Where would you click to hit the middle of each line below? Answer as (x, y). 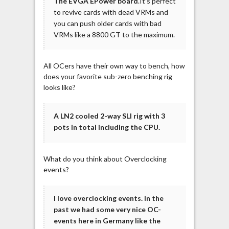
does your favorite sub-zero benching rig (108, 77)
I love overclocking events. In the (108, 198)
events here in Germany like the (107, 221)
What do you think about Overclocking (105, 159)
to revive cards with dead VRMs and (111, 12)
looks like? (59, 87)
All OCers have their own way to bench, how (114, 66)
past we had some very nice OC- (107, 210)
